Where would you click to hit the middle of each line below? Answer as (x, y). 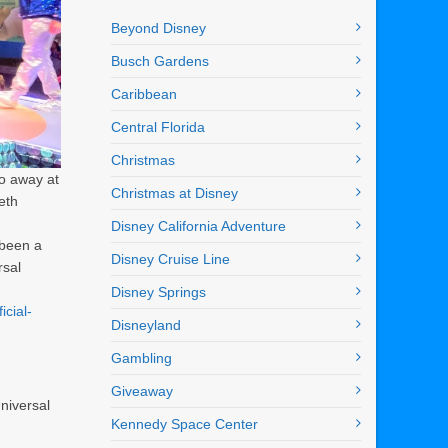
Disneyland (146, 325)
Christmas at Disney (174, 193)
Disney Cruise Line (170, 259)
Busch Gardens (160, 61)
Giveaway (142, 391)
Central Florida (158, 127)
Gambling (141, 358)
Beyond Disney (158, 28)
